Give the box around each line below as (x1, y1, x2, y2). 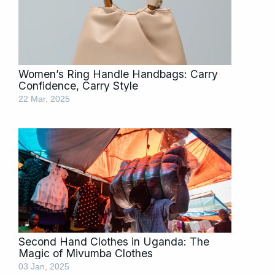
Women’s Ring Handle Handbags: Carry (18, 68, 218, 81)
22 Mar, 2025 (18, 95, 70, 104)
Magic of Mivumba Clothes (18, 247, 153, 260)
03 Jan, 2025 (18, 262, 69, 272)
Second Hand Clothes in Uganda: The (18, 235, 209, 249)
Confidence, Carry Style (18, 79, 138, 93)
